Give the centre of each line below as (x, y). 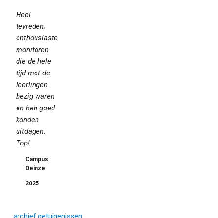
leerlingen (32, 85)
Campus (37, 159)
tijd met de (33, 73)
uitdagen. (31, 132)
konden (27, 120)
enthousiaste (37, 38)
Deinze (35, 169)
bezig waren (35, 97)
